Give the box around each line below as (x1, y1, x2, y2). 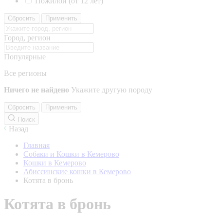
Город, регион (4, 34, 51, 42)
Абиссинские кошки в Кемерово (23, 167, 131, 176)
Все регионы (4, 69, 47, 77)
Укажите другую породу (71, 86, 152, 94)
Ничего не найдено (4, 86, 69, 94)
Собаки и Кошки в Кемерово (23, 150, 119, 158)
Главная (23, 141, 50, 149)
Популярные (4, 53, 46, 61)
